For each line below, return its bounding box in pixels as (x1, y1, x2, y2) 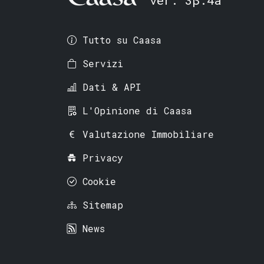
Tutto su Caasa (82, 34, 161, 47)
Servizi (82, 57, 123, 70)
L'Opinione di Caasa (82, 104, 192, 117)
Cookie (82, 175, 116, 188)
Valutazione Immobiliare (82, 128, 214, 141)
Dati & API (82, 81, 141, 94)
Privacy (82, 151, 123, 164)
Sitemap (82, 199, 123, 212)
